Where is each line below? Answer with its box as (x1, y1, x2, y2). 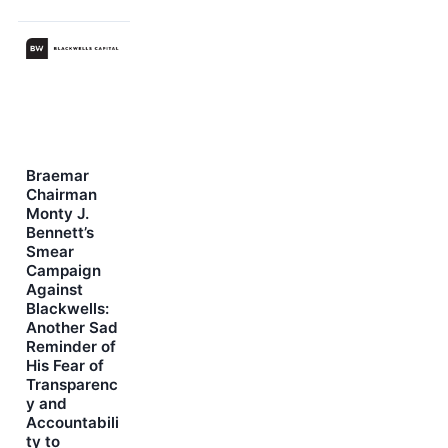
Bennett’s (26, 223, 94, 243)
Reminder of (26, 337, 116, 357)
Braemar (26, 166, 89, 186)
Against (26, 280, 83, 300)
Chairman (26, 185, 97, 205)
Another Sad (26, 318, 118, 338)
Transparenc (26, 375, 118, 395)
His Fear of (26, 356, 104, 376)
